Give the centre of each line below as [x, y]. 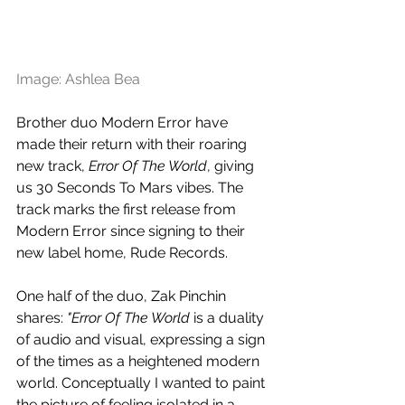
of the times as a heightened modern [140, 362]
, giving [232, 166]
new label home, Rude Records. [124, 253]
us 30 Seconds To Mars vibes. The [132, 188]
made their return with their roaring [133, 145]
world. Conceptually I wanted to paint [142, 383]
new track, [52, 166]
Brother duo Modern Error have [124, 123]
